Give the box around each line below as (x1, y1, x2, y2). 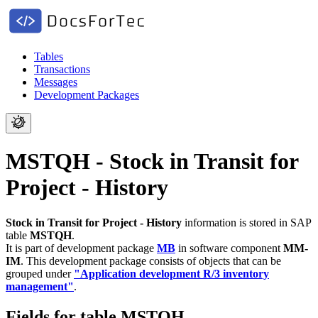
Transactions (34, 63, 90, 75)
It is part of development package (6, 241, 157, 254)
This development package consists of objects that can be (26, 254, 281, 267)
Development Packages (34, 89, 139, 101)
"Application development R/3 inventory (74, 267, 269, 280)
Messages (34, 76, 77, 88)
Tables (34, 50, 63, 62)
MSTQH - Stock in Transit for (6, 148, 298, 175)
